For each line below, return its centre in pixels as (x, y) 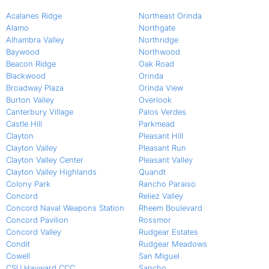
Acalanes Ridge (34, 16)
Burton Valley (30, 100)
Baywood (23, 52)
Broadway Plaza (35, 88)
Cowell (18, 256)
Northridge (158, 40)
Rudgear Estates (168, 232)
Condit (18, 244)
